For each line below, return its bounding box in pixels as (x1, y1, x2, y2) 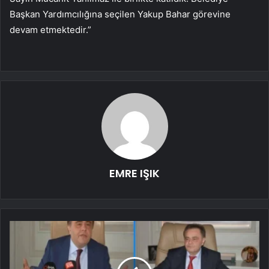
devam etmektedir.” (10, 23, 91, 35)
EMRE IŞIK (109, 165, 160, 181)
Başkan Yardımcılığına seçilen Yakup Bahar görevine (10, 8, 231, 20)
